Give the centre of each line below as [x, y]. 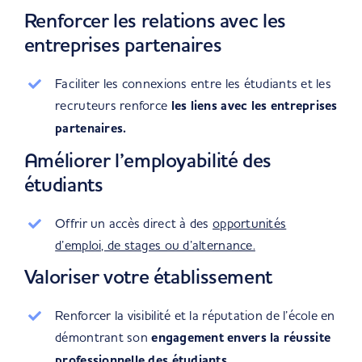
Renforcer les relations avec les [155, 20]
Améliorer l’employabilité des [147, 160]
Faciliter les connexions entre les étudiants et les [193, 83]
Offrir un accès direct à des [134, 223]
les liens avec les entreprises [254, 106]
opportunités [250, 223]
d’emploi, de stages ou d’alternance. [155, 245]
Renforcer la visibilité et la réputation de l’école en [195, 315]
